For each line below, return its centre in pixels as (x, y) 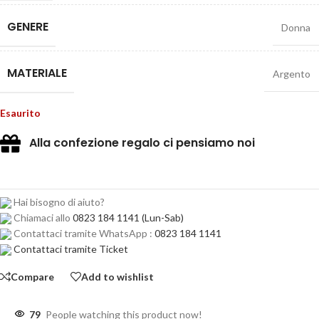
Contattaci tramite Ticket (71, 249)
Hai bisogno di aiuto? (58, 202)
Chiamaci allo (42, 218)
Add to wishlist (117, 276)
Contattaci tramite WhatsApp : (83, 233)
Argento (292, 74)
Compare (32, 276)
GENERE (28, 27)
